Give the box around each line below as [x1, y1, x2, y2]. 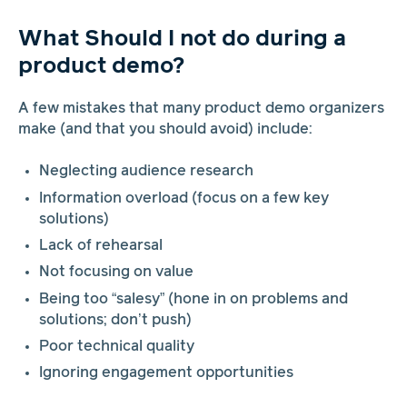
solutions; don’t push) [39, 313, 193, 327]
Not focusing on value [39, 265, 194, 280]
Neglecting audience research [39, 164, 254, 179]
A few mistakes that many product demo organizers [17, 101, 384, 115]
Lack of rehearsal [39, 238, 164, 253]
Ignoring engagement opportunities [39, 366, 294, 381]
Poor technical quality [39, 339, 195, 353]
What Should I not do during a [17, 28, 346, 51]
